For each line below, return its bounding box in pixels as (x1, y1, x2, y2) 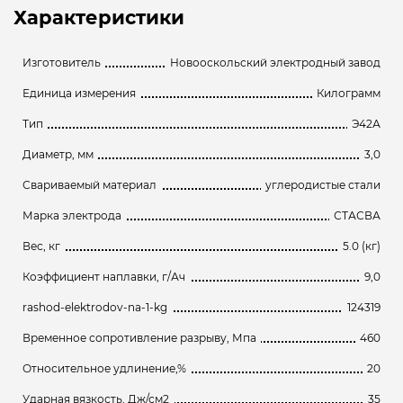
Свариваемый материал (22, 177, 157, 192)
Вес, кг (22, 238, 60, 253)
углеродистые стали (265, 177, 381, 192)
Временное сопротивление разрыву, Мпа (22, 330, 256, 345)
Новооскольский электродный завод (170, 55, 381, 69)
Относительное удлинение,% (22, 361, 186, 375)
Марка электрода (22, 208, 121, 222)
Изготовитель (22, 55, 101, 69)
